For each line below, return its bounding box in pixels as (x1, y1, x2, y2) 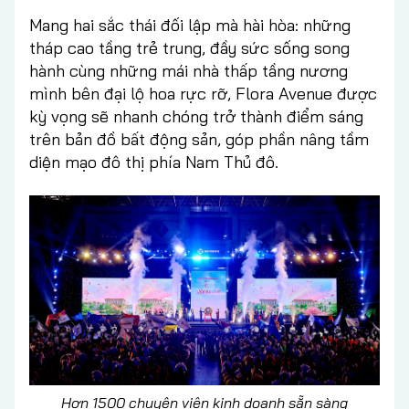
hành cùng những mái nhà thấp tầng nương (29, 59, 348, 81)
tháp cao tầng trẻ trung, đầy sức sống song (29, 37, 350, 58)
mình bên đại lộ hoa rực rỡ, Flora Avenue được (29, 82, 377, 104)
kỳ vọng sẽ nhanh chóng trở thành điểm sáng (29, 105, 363, 127)
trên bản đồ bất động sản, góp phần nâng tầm (29, 128, 369, 150)
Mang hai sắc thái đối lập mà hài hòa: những (29, 14, 351, 36)
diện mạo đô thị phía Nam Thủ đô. (29, 151, 278, 173)
